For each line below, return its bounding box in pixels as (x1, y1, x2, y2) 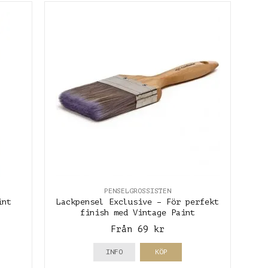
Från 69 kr (111, 224, 165, 235)
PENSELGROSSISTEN (104, 187, 172, 196)
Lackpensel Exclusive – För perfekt (56, 197, 220, 207)
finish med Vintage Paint (80, 208, 196, 218)
